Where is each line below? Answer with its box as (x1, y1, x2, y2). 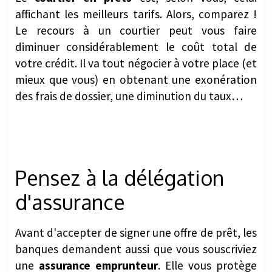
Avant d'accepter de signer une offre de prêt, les (15, 225, 257, 240)
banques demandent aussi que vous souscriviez (15, 241, 257, 256)
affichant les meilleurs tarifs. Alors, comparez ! (15, 7, 257, 22)
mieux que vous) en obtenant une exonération (15, 72, 257, 87)
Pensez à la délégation (15, 164, 224, 191)
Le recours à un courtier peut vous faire (15, 23, 257, 38)
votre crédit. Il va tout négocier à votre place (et (15, 56, 257, 71)
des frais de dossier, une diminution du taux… (15, 89, 243, 104)
